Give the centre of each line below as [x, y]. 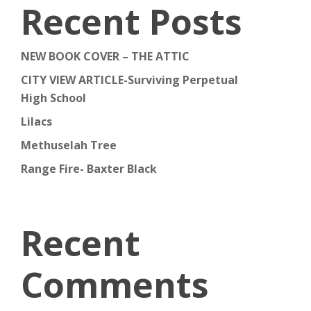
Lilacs [36, 121]
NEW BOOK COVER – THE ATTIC [105, 56]
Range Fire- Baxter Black [89, 169]
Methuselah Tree [68, 145]
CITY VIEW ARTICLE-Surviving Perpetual [129, 80]
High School [53, 98]
